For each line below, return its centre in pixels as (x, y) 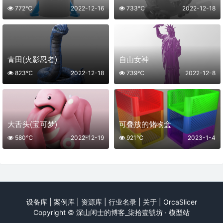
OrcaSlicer (180, 202)
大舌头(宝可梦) (32, 124)
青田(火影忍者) (32, 59)
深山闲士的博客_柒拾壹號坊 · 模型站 (133, 213)
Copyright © (55, 213)
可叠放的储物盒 (145, 124)
